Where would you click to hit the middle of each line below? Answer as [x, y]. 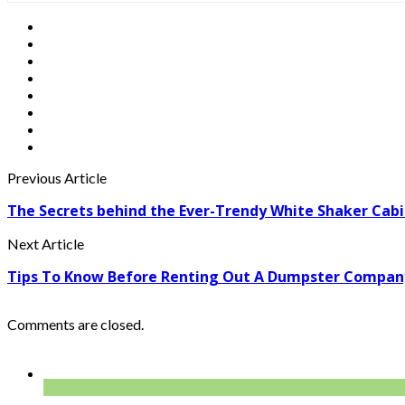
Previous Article [57, 177]
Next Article [46, 243]
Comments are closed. [75, 324]
